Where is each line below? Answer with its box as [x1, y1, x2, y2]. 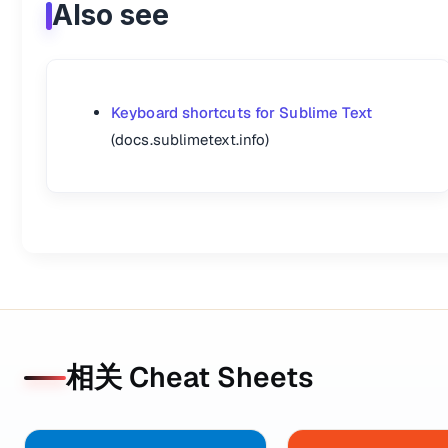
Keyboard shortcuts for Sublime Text [111, 103, 373, 122]
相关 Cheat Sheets [66, 359, 313, 395]
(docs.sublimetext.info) [111, 130, 270, 149]
